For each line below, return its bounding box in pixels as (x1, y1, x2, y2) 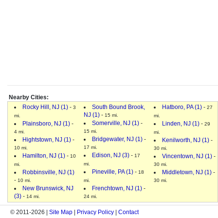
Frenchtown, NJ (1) (92, 184, 142, 192)
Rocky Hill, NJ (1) (22, 103, 68, 110)
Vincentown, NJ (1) (162, 152, 212, 160)
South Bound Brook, (92, 103, 145, 110)
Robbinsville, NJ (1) (22, 168, 74, 176)
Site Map (49, 208, 73, 216)
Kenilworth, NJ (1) (162, 136, 209, 144)
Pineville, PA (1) (92, 168, 133, 175)
